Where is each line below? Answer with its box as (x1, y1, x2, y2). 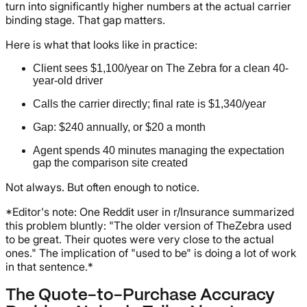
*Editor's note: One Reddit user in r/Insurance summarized (5, 204, 294, 219)
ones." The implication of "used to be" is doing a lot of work (5, 245, 296, 260)
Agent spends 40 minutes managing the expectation (33, 144, 284, 156)
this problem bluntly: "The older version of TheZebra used (5, 218, 291, 232)
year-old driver (33, 74, 103, 86)
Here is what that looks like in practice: (5, 37, 197, 51)
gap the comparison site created (33, 156, 188, 169)
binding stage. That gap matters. (5, 12, 165, 27)
